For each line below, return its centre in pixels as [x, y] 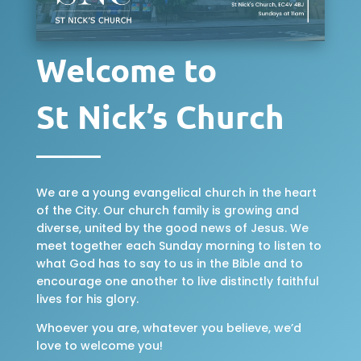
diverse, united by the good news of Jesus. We [172, 228]
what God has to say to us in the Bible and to [169, 263]
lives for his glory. [87, 299]
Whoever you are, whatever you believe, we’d [168, 328]
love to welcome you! [99, 345]
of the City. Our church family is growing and [167, 210]
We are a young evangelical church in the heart [176, 192]
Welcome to [126, 69]
